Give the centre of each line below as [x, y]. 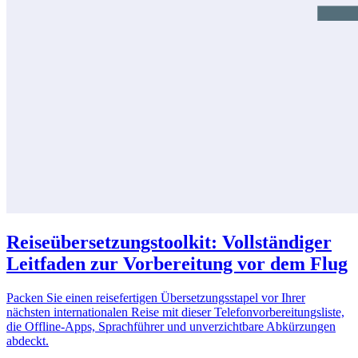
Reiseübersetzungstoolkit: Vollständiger [169, 243]
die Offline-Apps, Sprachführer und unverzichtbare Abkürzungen [171, 327]
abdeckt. [28, 341]
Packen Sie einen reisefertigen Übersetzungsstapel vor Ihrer [156, 298]
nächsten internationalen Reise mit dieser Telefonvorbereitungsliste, [175, 312]
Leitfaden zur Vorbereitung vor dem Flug [177, 264]
